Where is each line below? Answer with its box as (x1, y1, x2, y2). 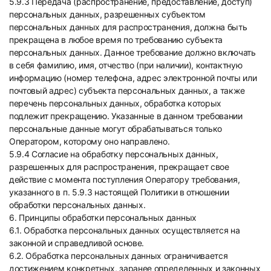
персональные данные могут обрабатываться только (9, 123, 222, 134)
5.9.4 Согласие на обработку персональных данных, (9, 149, 218, 159)
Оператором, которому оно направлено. (9, 136, 170, 146)
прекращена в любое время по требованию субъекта (9, 34, 223, 45)
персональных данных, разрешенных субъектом (9, 9, 206, 19)
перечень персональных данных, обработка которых (9, 98, 221, 108)
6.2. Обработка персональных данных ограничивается (9, 250, 228, 261)
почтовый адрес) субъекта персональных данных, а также (9, 85, 246, 96)
